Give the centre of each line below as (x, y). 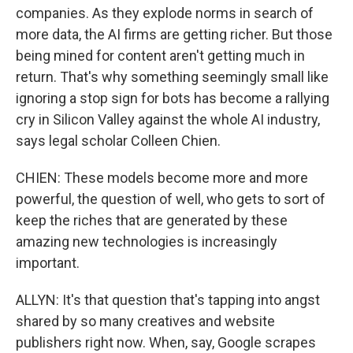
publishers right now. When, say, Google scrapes (166, 342)
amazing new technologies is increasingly (147, 242)
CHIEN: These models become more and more (162, 178)
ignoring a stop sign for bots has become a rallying (173, 98)
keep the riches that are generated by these (152, 220)
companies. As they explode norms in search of (165, 13)
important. (48, 263)
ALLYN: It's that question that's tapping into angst (168, 300)
